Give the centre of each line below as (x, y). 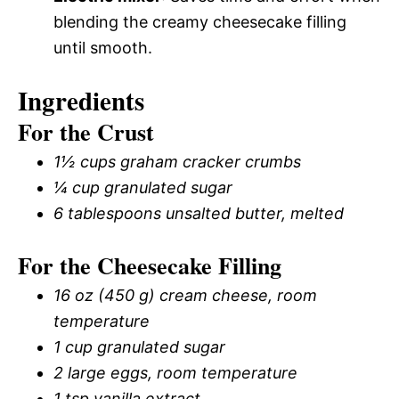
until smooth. (103, 48)
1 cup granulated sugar (139, 347)
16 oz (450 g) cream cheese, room (185, 295)
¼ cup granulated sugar (143, 187)
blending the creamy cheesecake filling (200, 22)
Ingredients (81, 101)
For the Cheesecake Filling (150, 265)
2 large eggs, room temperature (175, 373)
